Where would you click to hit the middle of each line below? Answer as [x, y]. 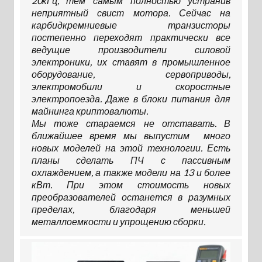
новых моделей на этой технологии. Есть [131, 148]
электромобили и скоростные [131, 87]
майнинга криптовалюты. [89, 111]
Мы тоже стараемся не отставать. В [131, 123]
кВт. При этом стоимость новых [131, 185]
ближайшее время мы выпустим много [131, 136]
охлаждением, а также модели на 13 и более [131, 173]
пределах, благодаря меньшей [131, 209]
